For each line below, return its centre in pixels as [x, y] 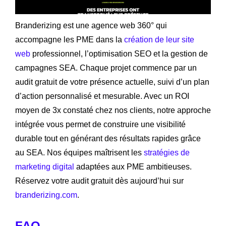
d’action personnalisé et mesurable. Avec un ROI [102, 96]
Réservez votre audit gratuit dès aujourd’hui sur [99, 181]
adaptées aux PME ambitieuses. [133, 166]
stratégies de [167, 152]
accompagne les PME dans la [70, 39]
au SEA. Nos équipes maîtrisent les [79, 152]
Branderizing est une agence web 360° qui [91, 25]
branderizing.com [46, 195]
